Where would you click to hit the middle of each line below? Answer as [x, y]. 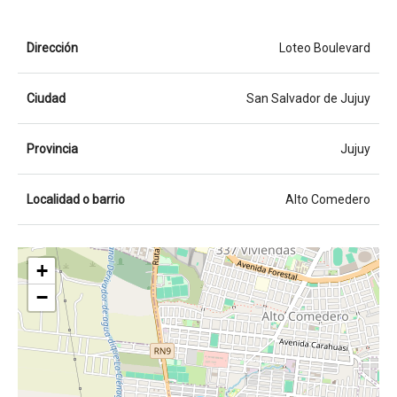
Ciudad [46, 98]
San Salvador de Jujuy [308, 98]
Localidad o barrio [76, 199]
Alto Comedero [328, 199]
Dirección [52, 48]
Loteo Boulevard [325, 48]
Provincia [52, 149]
